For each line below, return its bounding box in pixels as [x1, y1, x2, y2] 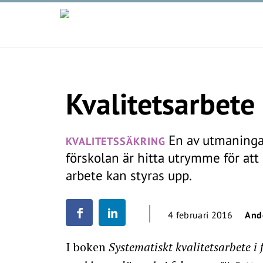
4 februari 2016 [168, 209, 233, 221]
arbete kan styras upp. [66, 167, 192, 184]
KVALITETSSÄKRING [66, 134, 166, 148]
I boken [66, 239, 109, 255]
